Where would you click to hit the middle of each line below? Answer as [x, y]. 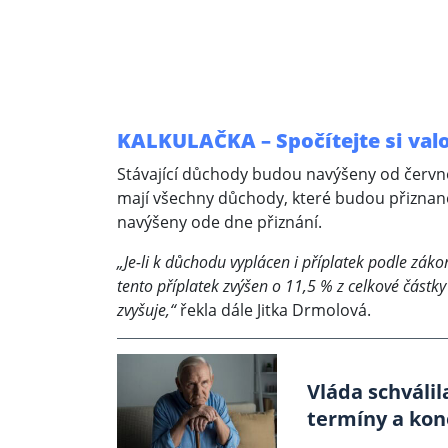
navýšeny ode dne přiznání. [219, 222]
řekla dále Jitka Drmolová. [273, 310]
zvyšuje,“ [146, 310]
